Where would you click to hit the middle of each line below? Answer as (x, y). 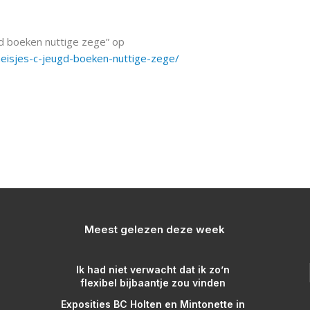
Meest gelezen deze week (155, 230)
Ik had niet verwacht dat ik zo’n (153, 270)
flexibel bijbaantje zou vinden (153, 283)
